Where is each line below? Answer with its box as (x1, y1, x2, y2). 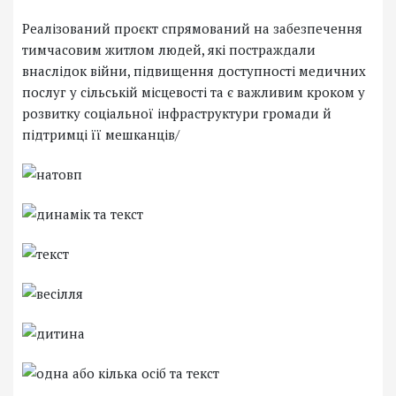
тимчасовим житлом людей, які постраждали (22, 41, 316, 59)
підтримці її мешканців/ (22, 126, 179, 144)
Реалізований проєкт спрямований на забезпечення (22, 19, 362, 38)
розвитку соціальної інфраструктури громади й (22, 104, 331, 123)
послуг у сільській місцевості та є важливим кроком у (22, 83, 365, 102)
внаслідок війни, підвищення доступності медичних (22, 62, 366, 80)
